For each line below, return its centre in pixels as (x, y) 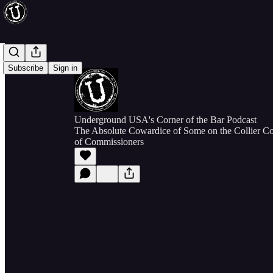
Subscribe (26, 68)
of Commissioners (109, 142)
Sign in (65, 68)
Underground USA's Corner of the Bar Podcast (165, 120)
